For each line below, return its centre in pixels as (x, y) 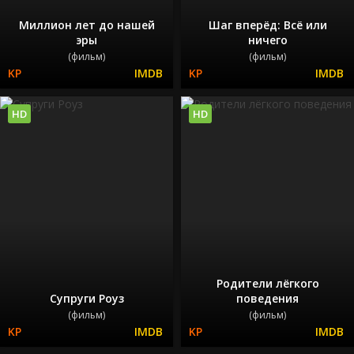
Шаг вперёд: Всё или (267, 24)
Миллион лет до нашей (87, 24)
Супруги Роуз (87, 299)
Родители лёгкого (267, 284)
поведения (267, 299)
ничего (267, 40)
